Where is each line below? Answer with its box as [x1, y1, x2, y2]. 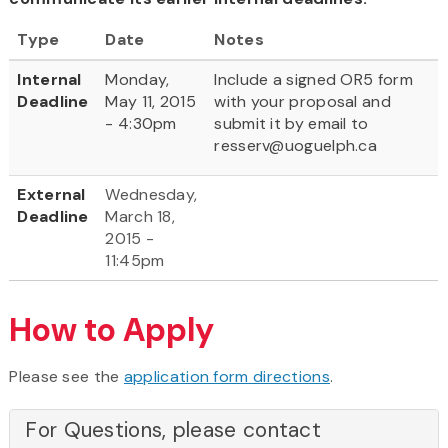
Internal [17, 68, 82, 90]
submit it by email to [214, 112, 369, 134]
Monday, [105, 68, 170, 90]
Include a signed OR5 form [214, 68, 413, 90]
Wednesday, [105, 183, 198, 205]
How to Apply [9, 308, 215, 351]
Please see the [9, 365, 124, 387]
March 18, [105, 205, 176, 227]
